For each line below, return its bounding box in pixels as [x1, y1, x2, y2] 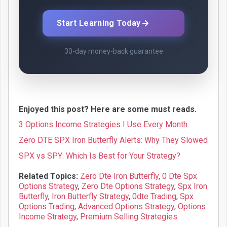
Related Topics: [19, 171, 80, 181]
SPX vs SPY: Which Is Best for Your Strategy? [19, 150, 180, 161]
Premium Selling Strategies [80, 211, 177, 221]
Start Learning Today [57, 18, 141, 28]
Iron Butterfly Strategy [52, 191, 129, 201]
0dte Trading [132, 191, 176, 201]
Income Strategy [19, 211, 77, 221]
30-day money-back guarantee [64, 47, 163, 55]
